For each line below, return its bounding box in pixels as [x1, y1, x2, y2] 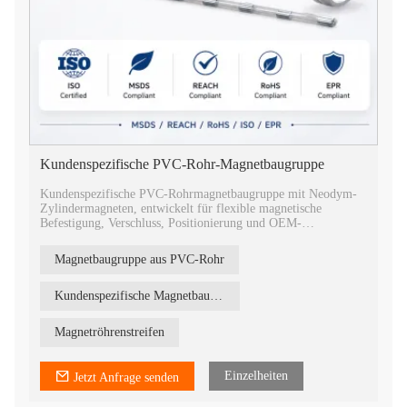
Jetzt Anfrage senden [74, 371, 179, 384]
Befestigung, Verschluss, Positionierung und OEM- [40, 216, 302, 230]
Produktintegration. [40, 231, 140, 244]
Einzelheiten [224, 369, 288, 382]
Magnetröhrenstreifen [55, 325, 164, 339]
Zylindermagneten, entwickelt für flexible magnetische [40, 202, 322, 215]
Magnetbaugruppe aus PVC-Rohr [55, 253, 224, 266]
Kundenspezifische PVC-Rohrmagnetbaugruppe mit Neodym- [40, 187, 357, 201]
